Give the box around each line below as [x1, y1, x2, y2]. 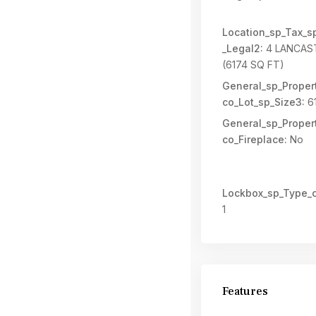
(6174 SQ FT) [222, 59, 284, 71]
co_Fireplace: [222, 133, 287, 145]
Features [222, 284, 268, 298]
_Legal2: [222, 42, 263, 54]
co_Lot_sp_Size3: [222, 96, 305, 108]
